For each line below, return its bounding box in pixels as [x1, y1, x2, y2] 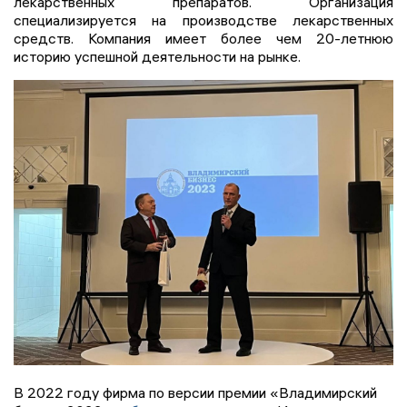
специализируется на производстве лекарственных [14, 11, 393, 30]
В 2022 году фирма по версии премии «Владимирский [14, 382, 377, 402]
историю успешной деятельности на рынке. [14, 47, 301, 66]
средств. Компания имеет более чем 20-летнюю [14, 29, 393, 48]
